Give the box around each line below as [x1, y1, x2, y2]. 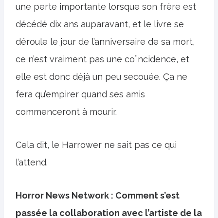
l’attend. [16, 157, 48, 167]
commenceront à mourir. [16, 107, 117, 117]
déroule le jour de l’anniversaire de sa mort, [16, 36, 195, 47]
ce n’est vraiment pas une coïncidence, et [16, 54, 189, 64]
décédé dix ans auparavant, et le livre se [16, 19, 184, 29]
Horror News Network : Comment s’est [16, 190, 180, 200]
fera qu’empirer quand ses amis [16, 89, 145, 99]
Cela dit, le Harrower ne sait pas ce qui [16, 140, 177, 150]
